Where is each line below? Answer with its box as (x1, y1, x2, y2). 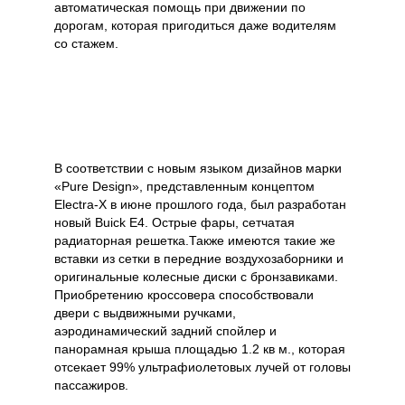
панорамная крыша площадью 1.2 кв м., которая (54, 342, 345, 357)
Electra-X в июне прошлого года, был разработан (54, 197, 346, 212)
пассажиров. (54, 378, 128, 393)
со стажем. (54, 36, 118, 52)
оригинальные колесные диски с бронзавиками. (54, 269, 338, 285)
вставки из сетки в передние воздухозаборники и (54, 251, 344, 267)
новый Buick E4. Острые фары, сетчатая (54, 215, 295, 231)
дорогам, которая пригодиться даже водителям (54, 18, 336, 33)
